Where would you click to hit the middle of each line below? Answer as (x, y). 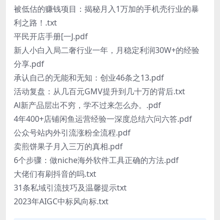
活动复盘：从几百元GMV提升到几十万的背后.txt (99, 92)
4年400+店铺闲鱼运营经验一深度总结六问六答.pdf (103, 119)
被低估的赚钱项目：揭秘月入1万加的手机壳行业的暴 (106, 9)
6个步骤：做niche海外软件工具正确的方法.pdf (96, 160)
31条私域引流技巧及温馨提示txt (70, 188)
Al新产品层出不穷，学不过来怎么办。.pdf (87, 105)
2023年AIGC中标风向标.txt (61, 202)
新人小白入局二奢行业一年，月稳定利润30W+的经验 (107, 50)
